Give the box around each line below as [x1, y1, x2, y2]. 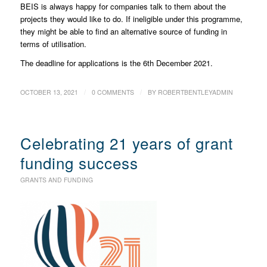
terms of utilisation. [20, 38, 86, 49]
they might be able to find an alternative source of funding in [20, 25, 227, 37]
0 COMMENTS [91, 87, 134, 97]
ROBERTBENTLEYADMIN [157, 87, 233, 97]
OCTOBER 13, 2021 [20, 87, 78, 97]
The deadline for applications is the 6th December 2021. [20, 57, 213, 69]
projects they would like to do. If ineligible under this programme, [20, 13, 243, 24]
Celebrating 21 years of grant [20, 131, 233, 154]
